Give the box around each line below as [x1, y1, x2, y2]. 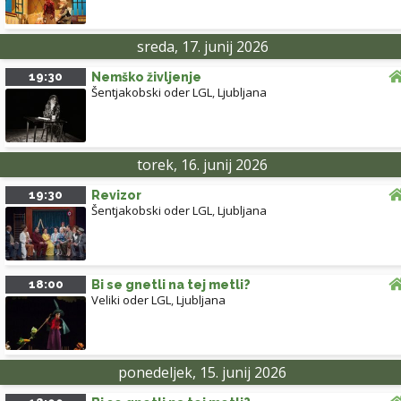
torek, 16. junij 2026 [137, 155, 268, 175]
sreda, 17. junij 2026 [136, 37, 269, 57]
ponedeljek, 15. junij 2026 [118, 363, 286, 383]
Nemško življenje [91, 70, 201, 85]
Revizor [91, 188, 141, 203]
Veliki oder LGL [91, 292, 171, 309]
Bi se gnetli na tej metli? [91, 277, 251, 293]
